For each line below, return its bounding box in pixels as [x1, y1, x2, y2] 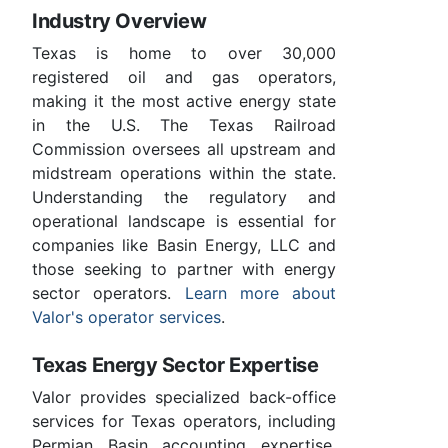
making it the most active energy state [32, 91, 336, 112]
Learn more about [184, 283, 336, 304]
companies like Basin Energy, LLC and [32, 235, 336, 256]
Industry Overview [32, 9, 207, 34]
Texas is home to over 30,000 [32, 43, 336, 64]
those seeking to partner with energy [32, 259, 336, 280]
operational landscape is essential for [32, 211, 336, 232]
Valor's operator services [32, 307, 221, 328]
